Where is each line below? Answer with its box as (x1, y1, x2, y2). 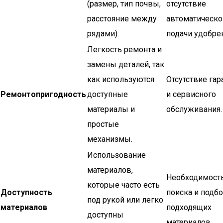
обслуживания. (166, 105, 222, 114)
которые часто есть (87, 180, 160, 190)
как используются (87, 75, 154, 84)
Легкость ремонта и (87, 45, 162, 54)
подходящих (166, 203, 212, 212)
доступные (87, 90, 128, 99)
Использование (87, 150, 146, 160)
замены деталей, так (87, 60, 164, 69)
